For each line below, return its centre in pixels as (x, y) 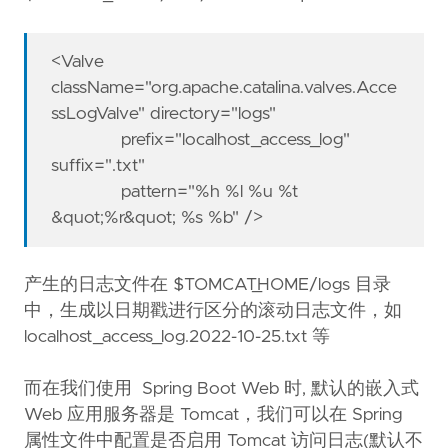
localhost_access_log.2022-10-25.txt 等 (177, 337)
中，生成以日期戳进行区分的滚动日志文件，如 (213, 311)
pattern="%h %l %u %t (175, 192)
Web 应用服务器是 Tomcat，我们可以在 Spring (213, 415)
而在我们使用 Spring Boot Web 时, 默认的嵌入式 (221, 389)
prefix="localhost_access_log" (201, 140)
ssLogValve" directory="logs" (164, 114)
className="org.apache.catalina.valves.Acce (224, 88)
